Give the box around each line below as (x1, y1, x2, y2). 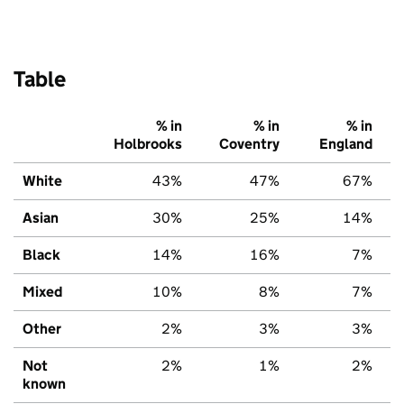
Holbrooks (114, 134, 182, 152)
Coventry (219, 134, 280, 152)
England (319, 134, 372, 152)
